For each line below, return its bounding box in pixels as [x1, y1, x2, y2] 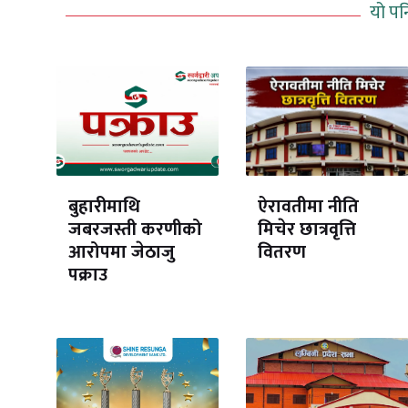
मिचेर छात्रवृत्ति [257, 214, 356, 246]
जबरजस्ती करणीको [67, 214, 202, 246]
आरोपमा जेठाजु [67, 237, 175, 269]
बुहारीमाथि [67, 191, 140, 223]
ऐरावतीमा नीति [257, 191, 359, 223]
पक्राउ [67, 260, 107, 291]
